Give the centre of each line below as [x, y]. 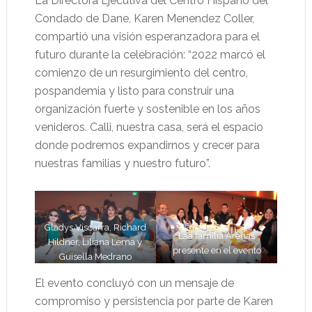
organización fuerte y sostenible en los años [147, 109]
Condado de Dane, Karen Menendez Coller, [144, 19]
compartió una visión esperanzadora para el [147, 37]
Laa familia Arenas [217, 235]
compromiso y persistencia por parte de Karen [154, 301]
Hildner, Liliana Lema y [95, 242]
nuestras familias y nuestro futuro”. [122, 164]
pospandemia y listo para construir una [134, 91]
